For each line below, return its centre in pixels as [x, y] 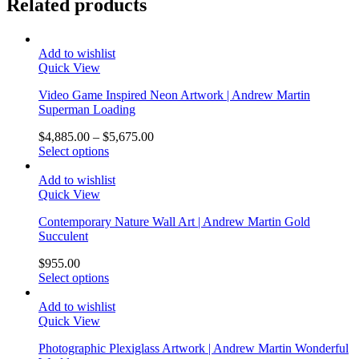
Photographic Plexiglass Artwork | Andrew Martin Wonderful [194, 348]
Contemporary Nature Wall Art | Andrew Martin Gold [174, 221]
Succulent [63, 236]
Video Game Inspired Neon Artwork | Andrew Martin [174, 95]
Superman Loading [87, 109]
